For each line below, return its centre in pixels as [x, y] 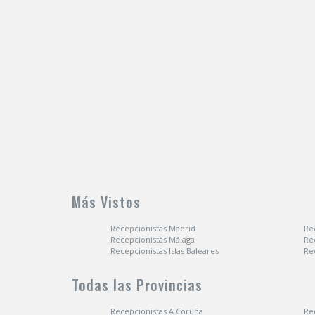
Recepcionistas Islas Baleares [165, 251]
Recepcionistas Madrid [153, 228]
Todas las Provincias [137, 285]
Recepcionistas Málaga [153, 239]
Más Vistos [106, 202]
